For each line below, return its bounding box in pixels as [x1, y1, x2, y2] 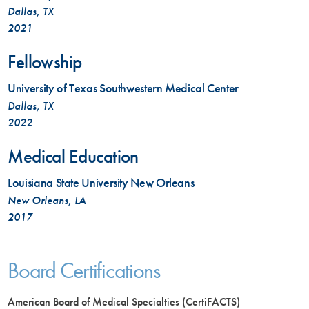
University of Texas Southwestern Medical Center [8, 80, 239, 97]
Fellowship [8, 50, 82, 74]
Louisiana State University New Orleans [8, 175, 195, 191]
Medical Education [8, 144, 139, 169]
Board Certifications [8, 256, 160, 284]
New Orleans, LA [8, 193, 87, 208]
